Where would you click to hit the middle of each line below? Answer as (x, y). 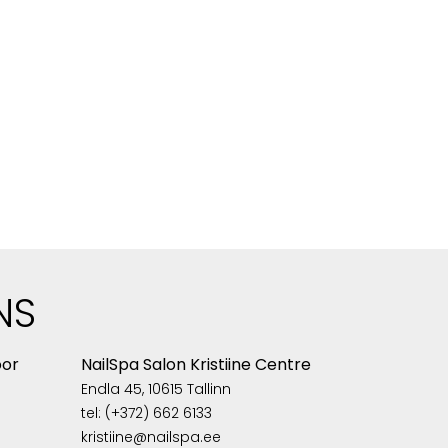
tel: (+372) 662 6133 (146, 412)
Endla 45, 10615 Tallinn (155, 388)
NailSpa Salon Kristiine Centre (195, 364)
